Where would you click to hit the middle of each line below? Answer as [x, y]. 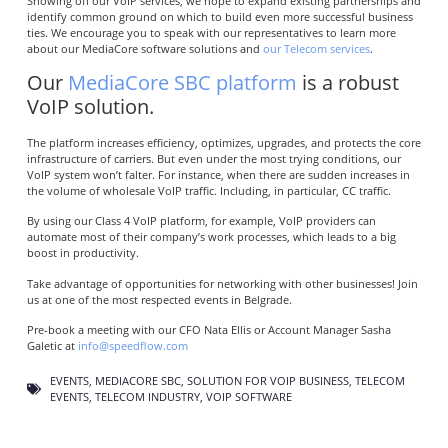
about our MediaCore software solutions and [144, 48]
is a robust [347, 82]
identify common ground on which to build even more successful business [219, 16]
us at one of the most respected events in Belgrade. [159, 299]
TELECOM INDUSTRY [147, 397]
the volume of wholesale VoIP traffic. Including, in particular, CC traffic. [208, 190]
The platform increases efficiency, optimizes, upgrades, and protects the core [223, 142]
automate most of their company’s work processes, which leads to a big [211, 237]
